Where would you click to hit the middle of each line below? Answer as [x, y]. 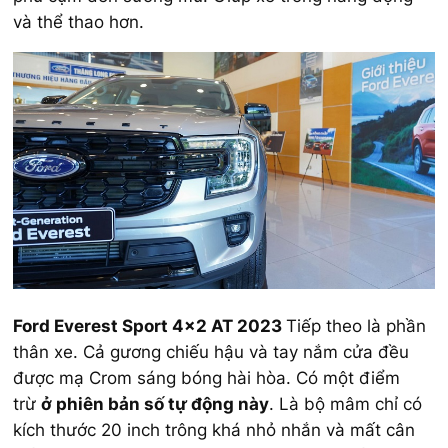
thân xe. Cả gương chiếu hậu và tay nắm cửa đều [211, 351]
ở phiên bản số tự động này [155, 403]
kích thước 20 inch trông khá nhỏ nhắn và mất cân [214, 429]
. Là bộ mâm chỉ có [345, 403]
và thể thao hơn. [78, 21]
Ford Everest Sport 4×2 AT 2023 [149, 325]
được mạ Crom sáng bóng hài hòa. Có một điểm [206, 377]
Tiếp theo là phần [356, 325]
